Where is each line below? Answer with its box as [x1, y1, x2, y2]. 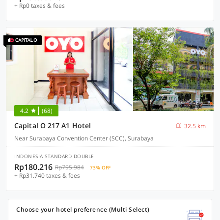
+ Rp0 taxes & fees [14, 1, 65, 10]
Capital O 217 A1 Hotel [14, 121, 91, 130]
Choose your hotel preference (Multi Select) [16, 205, 150, 214]
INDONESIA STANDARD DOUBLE [14, 153, 94, 160]
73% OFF [90, 164, 110, 171]
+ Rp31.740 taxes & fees [14, 171, 80, 180]
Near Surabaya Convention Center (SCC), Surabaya [14, 134, 154, 142]
